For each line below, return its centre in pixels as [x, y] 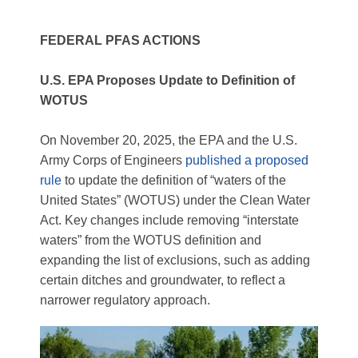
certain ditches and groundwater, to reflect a [163, 280]
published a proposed [247, 160]
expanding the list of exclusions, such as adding [175, 260]
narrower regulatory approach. [127, 300]
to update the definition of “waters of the [174, 180]
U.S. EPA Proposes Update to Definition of [167, 80]
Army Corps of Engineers [113, 160]
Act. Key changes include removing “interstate [169, 220]
